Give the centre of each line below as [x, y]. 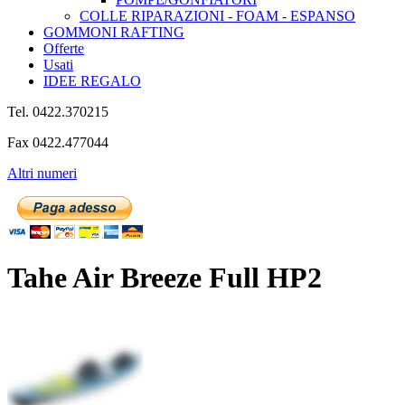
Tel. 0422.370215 [58, 111]
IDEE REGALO [92, 80]
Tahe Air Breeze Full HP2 [165, 278]
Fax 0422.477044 [58, 142]
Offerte [64, 48]
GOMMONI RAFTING [114, 32]
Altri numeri [42, 173]
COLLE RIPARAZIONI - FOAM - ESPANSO [217, 15]
